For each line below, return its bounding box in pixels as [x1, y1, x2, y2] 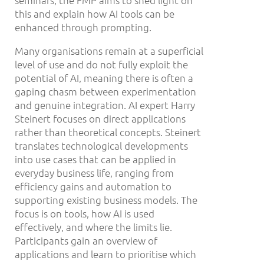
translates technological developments [15, 139, 188, 153]
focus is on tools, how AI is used [15, 207, 154, 220]
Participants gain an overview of [15, 234, 157, 247]
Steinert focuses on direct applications [15, 112, 186, 126]
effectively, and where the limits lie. [15, 220, 172, 234]
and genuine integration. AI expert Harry [15, 98, 195, 112]
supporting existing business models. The [15, 193, 197, 207]
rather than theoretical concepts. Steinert [15, 126, 201, 139]
